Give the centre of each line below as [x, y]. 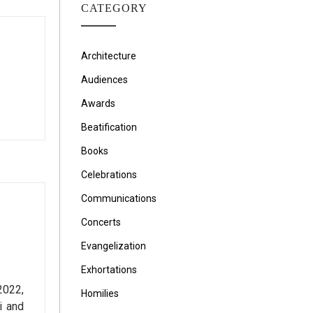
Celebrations [109, 175]
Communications [119, 198]
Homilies [100, 293]
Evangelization [114, 246]
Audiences [104, 80]
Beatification [109, 127]
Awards [98, 103]
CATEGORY [114, 8]
